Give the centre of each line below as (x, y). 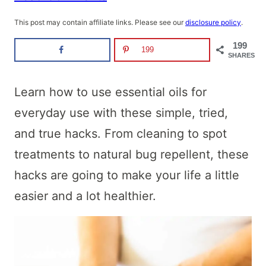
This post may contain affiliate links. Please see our (100, 22)
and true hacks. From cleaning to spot (121, 134)
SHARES (241, 55)
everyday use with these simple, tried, (121, 113)
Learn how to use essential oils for (110, 92)
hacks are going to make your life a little (127, 175)
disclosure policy (213, 22)
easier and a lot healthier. (85, 196)
